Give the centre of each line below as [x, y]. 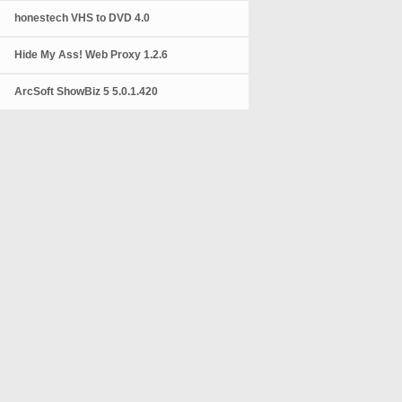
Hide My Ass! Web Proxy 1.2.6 [92, 55]
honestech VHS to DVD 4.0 [83, 18]
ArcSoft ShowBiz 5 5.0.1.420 [87, 92]
